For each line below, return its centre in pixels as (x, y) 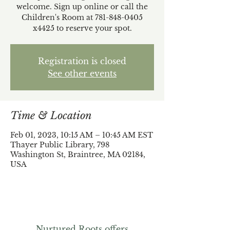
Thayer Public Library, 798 (60, 145)
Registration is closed (82, 61)
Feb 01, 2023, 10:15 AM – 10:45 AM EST (82, 135)
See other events (82, 73)
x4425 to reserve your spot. (82, 28)
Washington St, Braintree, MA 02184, (78, 155)
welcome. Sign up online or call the (82, 7)
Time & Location (51, 116)
